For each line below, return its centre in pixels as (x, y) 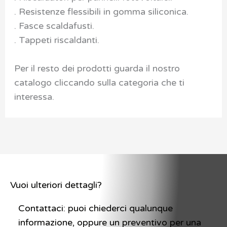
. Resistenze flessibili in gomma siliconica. (101, 11)
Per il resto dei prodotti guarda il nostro (97, 69)
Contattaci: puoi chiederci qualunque (96, 209)
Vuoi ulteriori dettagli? (56, 185)
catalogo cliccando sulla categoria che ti (99, 83)
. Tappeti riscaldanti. (56, 40)
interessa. (34, 97)
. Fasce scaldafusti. (54, 26)
